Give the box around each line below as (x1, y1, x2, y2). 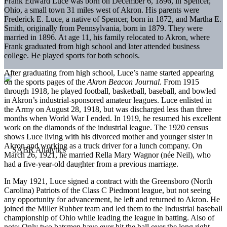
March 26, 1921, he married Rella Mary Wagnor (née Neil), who (4, 150, 211, 159)
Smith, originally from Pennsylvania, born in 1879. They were (4, 23, 203, 32)
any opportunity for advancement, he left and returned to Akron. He (4, 195, 220, 204)
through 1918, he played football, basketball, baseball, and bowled (4, 86, 216, 95)
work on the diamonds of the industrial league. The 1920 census (4, 123, 208, 132)
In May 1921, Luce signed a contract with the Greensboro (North (4, 176, 212, 185)
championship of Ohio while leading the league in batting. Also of (4, 213, 214, 222)
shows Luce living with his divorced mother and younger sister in (4, 132, 213, 141)
